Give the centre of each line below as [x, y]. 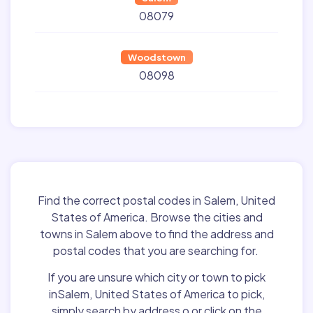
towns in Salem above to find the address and [156, 234]
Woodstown [156, 57]
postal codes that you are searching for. [156, 251]
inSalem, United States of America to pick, [156, 293]
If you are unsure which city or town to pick [156, 277]
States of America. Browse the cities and [156, 217]
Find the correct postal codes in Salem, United [156, 201]
